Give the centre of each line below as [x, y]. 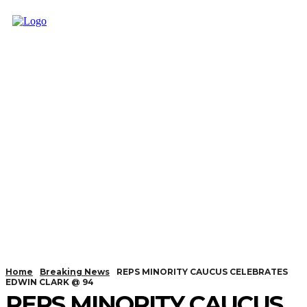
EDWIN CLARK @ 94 [50, 282]
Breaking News [75, 272]
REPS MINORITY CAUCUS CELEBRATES [202, 272]
